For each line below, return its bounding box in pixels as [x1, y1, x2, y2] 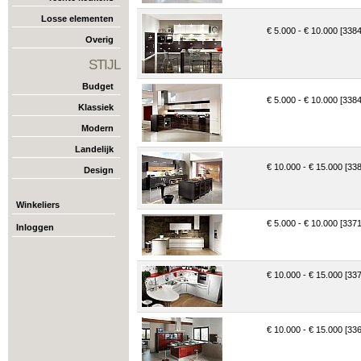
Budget [82, 81, 114, 91]
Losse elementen [41, 14, 114, 23]
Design [84, 165, 114, 175]
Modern [81, 123, 114, 133]
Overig [85, 35, 114, 44]
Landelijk [75, 144, 114, 154]
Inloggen [16, 222, 54, 232]
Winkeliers [16, 200, 60, 210]
